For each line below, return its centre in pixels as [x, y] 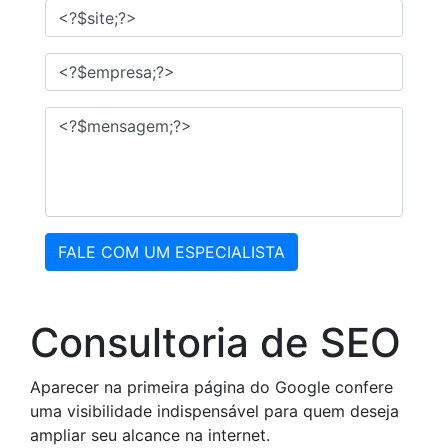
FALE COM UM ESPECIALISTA [171, 252]
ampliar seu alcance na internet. [150, 435]
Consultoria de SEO [215, 342]
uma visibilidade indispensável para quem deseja [214, 411]
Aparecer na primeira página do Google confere [211, 387]
